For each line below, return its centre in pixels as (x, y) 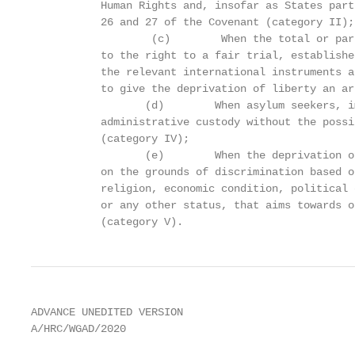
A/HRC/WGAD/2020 (78, 329)
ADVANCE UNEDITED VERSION (107, 312)
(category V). (107, 222)
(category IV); (110, 139)
